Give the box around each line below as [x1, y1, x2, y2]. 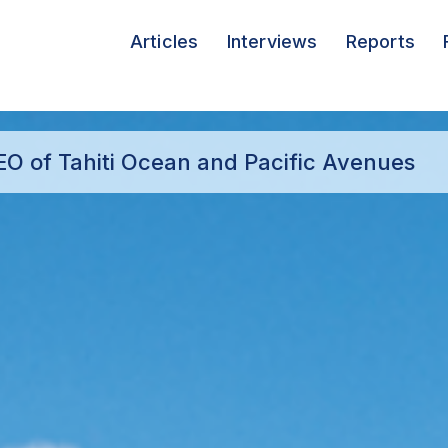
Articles [129, 31, 199, 52]
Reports [345, 31, 415, 52]
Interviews [226, 31, 318, 52]
